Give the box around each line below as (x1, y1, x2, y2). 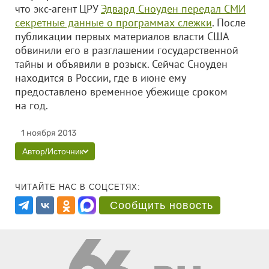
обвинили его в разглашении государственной (15, 43, 238, 57)
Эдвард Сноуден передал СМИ (101, 2, 246, 16)
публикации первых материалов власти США (15, 29, 229, 43)
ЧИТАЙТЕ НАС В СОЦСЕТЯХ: (15, 183, 141, 192)
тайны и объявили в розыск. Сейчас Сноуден (15, 57, 228, 71)
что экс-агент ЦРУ (15, 2, 101, 16)
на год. (15, 98, 83, 112)
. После (212, 16, 246, 29)
